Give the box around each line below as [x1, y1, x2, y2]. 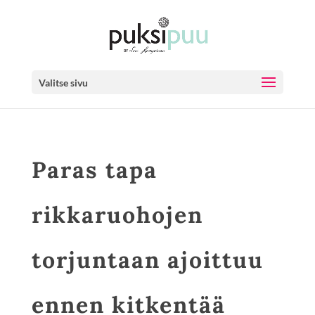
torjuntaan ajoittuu [31, 245, 264, 274]
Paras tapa [31, 155, 157, 184]
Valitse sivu [38, 77, 88, 89]
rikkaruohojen [31, 200, 203, 229]
